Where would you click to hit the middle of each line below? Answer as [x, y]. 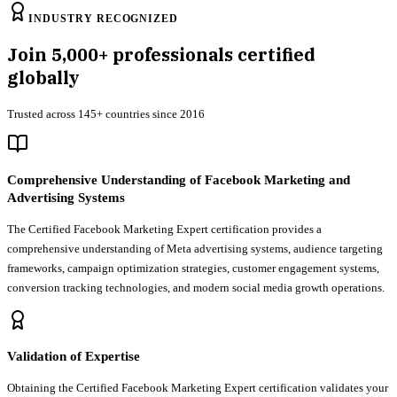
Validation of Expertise [74, 357]
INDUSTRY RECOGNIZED [104, 19]
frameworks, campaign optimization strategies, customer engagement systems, [193, 269]
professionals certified [212, 55]
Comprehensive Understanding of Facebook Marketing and [179, 180]
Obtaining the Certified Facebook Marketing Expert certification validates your [198, 388]
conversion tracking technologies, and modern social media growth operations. [196, 288]
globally [43, 78]
